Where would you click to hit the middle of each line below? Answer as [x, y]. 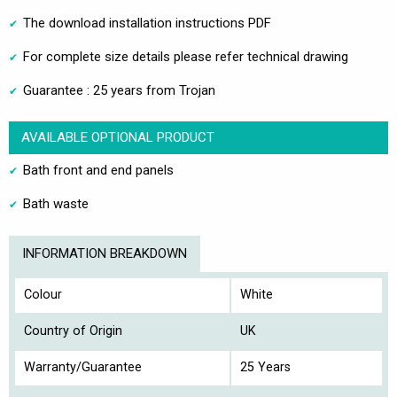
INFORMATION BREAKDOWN [105, 254]
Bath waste [56, 204]
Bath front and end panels [98, 171]
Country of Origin [73, 331]
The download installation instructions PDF [147, 23]
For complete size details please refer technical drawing [186, 57]
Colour [43, 295]
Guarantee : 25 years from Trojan [119, 91]
